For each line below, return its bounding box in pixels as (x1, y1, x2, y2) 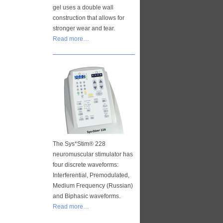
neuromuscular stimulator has (53, 151, 133, 158)
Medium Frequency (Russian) (53, 182, 133, 189)
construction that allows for (53, 14, 124, 21)
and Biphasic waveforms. (53, 193, 120, 200)
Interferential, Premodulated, (53, 172, 129, 179)
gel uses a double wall (53, 4, 113, 11)
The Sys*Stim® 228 (53, 140, 106, 147)
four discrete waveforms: (53, 161, 118, 168)
